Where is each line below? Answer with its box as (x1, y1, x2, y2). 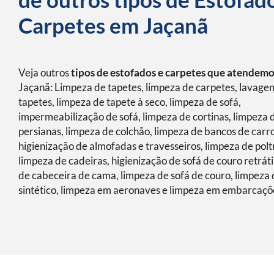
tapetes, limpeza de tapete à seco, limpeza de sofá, (18, 95, 241, 108)
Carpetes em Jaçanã (18, 12, 208, 38)
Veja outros (18, 66, 71, 79)
